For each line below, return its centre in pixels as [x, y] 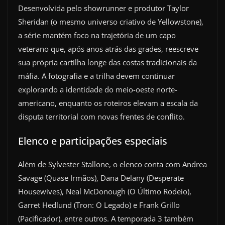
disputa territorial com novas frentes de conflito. [101, 116]
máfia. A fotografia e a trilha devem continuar [96, 76]
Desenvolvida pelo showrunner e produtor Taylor [103, 8]
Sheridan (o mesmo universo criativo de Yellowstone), [111, 21]
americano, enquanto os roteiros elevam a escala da [108, 103]
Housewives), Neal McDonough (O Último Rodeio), [105, 191]
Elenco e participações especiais [93, 141]
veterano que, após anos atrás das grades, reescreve [108, 48]
